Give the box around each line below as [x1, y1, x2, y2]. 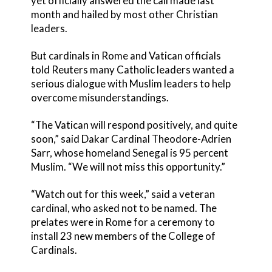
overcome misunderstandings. [30, 90, 169, 104]
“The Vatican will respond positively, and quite [30, 118, 237, 131]
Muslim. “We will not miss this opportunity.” [30, 160, 225, 173]
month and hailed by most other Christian [30, 7, 218, 21]
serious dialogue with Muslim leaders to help [30, 76, 231, 90]
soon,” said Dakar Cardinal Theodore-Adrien [30, 132, 231, 145]
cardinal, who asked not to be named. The [30, 201, 217, 214]
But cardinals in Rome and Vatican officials [30, 49, 221, 62]
